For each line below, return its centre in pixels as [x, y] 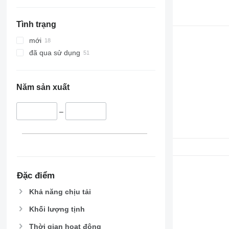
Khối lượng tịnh [57, 209]
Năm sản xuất [43, 87]
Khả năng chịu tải [60, 191]
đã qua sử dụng [54, 53]
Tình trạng [36, 25]
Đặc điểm [36, 175]
